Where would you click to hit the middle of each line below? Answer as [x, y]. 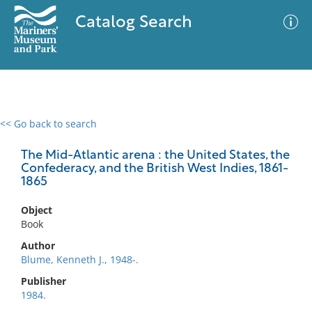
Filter [281, 137]
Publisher [44, 281]
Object [37, 210]
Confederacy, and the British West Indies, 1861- [155, 169]
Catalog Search [133, 23]
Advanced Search [206, 136]
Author [38, 245]
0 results [31, 132]
